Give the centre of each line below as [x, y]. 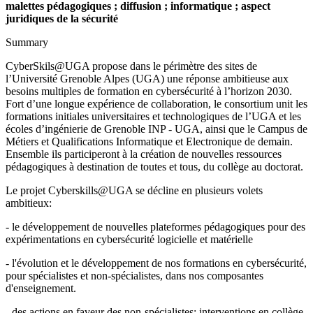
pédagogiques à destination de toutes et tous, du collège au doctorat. [154, 166]
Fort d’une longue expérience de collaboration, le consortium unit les [156, 103]
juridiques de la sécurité [62, 18]
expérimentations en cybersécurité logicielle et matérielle [129, 239]
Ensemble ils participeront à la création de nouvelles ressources [144, 154]
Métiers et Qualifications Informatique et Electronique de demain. [149, 141]
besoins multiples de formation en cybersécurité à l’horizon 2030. [149, 91]
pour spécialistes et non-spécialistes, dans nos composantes [134, 275]
